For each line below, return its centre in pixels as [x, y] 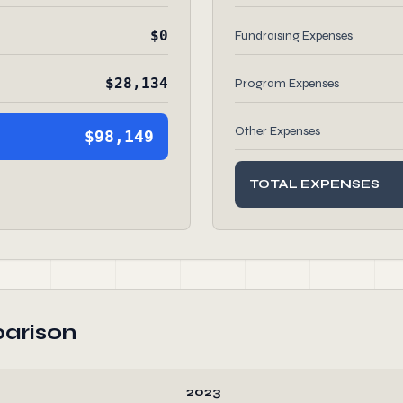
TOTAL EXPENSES [314, 184]
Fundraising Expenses [294, 36]
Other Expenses [278, 131]
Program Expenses [287, 83]
